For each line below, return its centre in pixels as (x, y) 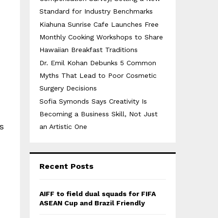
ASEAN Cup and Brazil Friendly (92, 203)
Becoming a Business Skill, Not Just (99, 114)
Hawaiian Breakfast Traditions (89, 50)
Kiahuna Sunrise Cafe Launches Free (99, 24)
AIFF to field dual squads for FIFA (98, 194)
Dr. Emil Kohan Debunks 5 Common (98, 63)
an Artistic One (63, 127)
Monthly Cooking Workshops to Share (101, 37)
